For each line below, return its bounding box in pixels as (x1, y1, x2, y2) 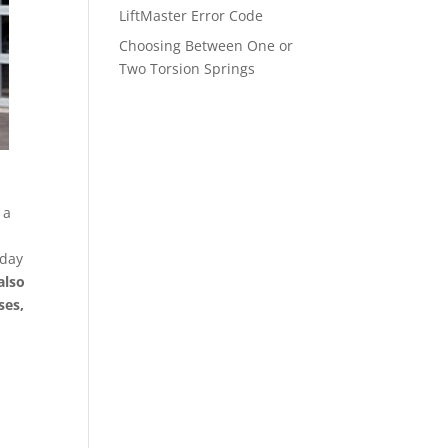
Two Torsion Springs (119, 59, 256, 78)
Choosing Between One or (119, 36, 294, 55)
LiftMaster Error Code (119, 6, 264, 25)
